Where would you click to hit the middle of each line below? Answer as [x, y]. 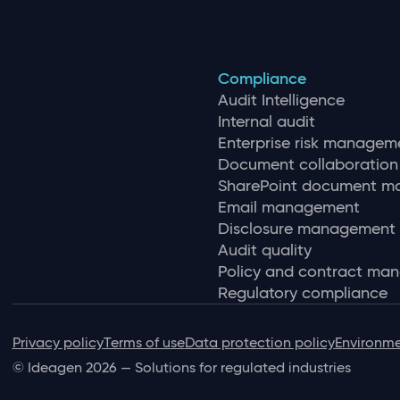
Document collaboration [308, 165]
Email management [288, 208]
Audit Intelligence [281, 100]
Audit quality [264, 250]
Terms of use [144, 343]
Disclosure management [306, 229]
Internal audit [266, 122]
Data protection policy [259, 343]
